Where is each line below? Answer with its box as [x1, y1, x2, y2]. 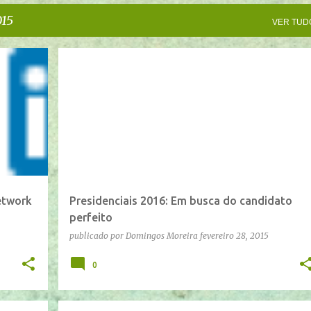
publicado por [69, 230, 126, 241]
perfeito [69, 210, 112, 224]
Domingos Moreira [125, 230, 198, 241]
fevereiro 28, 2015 [199, 230, 269, 241]
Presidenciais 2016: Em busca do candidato [69, 194, 292, 207]
